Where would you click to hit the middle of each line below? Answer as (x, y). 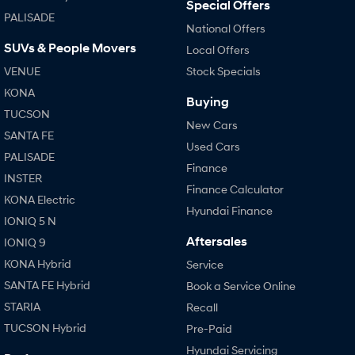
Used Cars (213, 146)
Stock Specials (223, 71)
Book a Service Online (240, 285)
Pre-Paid (209, 328)
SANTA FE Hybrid (47, 284)
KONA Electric (40, 199)
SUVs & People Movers (70, 48)
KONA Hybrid (38, 263)
